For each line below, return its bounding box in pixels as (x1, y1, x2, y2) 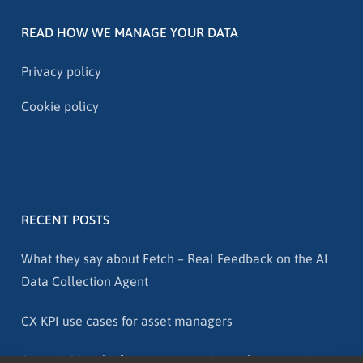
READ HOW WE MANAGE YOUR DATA (21, 25, 238, 41)
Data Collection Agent (21, 274, 148, 289)
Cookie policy (21, 99, 99, 114)
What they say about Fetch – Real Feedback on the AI (21, 251, 328, 267)
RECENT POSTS (21, 212, 109, 228)
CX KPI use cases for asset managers (21, 313, 233, 328)
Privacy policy (21, 64, 101, 79)
